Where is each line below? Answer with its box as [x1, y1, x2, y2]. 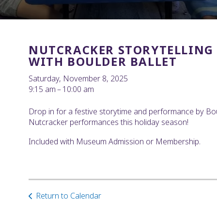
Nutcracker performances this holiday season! [29, 117, 188, 128]
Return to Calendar [36, 190, 101, 201]
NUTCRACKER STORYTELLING [29, 42, 214, 58]
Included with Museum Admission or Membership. [29, 136, 201, 147]
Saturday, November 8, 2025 [29, 73, 128, 84]
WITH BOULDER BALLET [29, 53, 177, 70]
